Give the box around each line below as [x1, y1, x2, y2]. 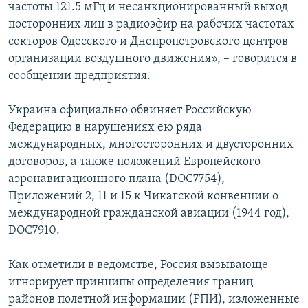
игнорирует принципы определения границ [8, 276, 253, 289]
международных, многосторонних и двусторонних [8, 138, 294, 152]
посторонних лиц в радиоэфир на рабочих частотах [8, 18, 294, 32]
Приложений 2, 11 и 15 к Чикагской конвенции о [8, 190, 278, 203]
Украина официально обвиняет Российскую [8, 104, 252, 118]
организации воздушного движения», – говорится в [8, 52, 297, 66]
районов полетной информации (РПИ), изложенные [8, 293, 300, 307]
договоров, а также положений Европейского [8, 155, 261, 169]
